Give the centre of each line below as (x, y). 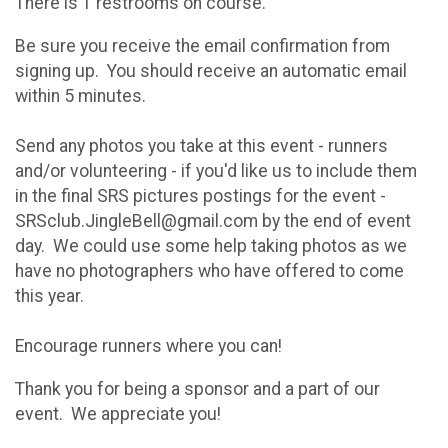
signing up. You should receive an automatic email (211, 70)
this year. (49, 295)
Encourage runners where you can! (148, 345)
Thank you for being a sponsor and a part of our (197, 388)
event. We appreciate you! (118, 413)
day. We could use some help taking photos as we (211, 245)
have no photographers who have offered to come (209, 270)
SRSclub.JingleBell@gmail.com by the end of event (213, 220)
